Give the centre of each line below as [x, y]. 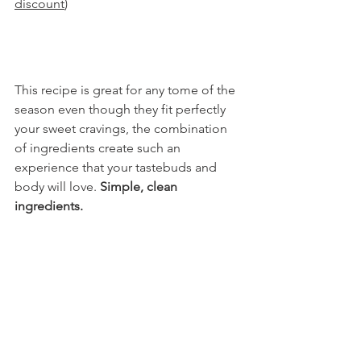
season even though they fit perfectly [122, 109]
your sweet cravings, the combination [122, 128]
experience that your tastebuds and [117, 167]
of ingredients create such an [99, 147]
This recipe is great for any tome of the [127, 89]
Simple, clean [140, 186]
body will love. [57, 186]
